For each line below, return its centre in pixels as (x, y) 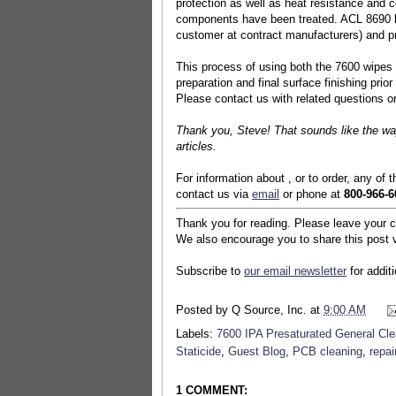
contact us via (214, 194)
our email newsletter (295, 270)
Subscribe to (210, 270)
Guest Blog (257, 351)
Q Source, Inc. (269, 309)
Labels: (196, 333)
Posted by (204, 309)
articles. (196, 146)
